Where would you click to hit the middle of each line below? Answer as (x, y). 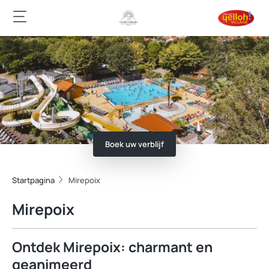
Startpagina (33, 180)
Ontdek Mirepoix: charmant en (112, 247)
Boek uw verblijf (134, 144)
